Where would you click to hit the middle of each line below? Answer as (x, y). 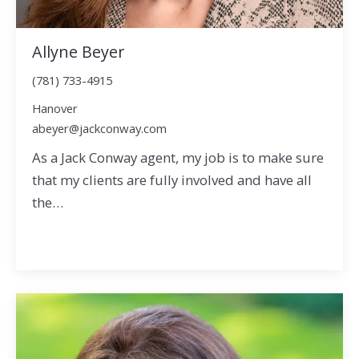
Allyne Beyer (78, 51)
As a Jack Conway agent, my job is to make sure (177, 158)
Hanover (54, 109)
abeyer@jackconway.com (99, 129)
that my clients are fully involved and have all (171, 180)
